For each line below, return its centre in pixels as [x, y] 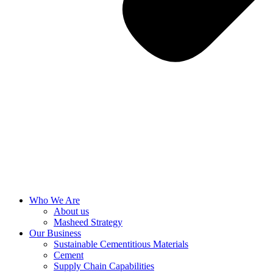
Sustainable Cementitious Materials [121, 244]
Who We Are [55, 200]
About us [71, 211]
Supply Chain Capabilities [104, 266]
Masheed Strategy [88, 222]
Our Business [55, 233]
